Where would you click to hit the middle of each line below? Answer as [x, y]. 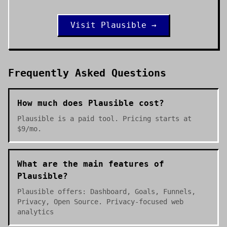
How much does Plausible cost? [91, 103]
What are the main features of [91, 164]
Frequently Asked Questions [87, 73]
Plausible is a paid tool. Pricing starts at [104, 119]
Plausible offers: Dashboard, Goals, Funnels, [106, 192]
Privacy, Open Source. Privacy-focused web [100, 202]
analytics [35, 212]
